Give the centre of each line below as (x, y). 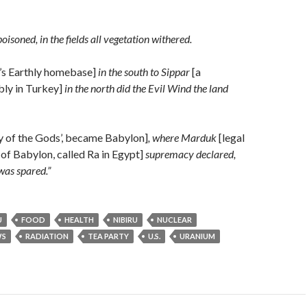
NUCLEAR (174, 220)
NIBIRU (125, 220)
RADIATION (47, 236)
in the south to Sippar (144, 72)
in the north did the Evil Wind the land (145, 88)
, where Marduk (183, 137)
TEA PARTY (108, 236)
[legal (232, 137)
